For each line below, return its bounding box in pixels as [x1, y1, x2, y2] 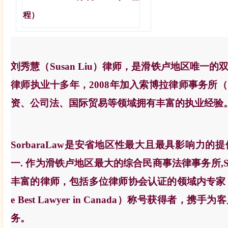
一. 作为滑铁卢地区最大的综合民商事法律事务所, [11, 158, 223, 168]
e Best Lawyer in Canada [11, 194, 118, 205]
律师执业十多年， [11, 79, 90, 90]
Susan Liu [49, 61, 93, 72]
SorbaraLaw [11, 139, 64, 150]
